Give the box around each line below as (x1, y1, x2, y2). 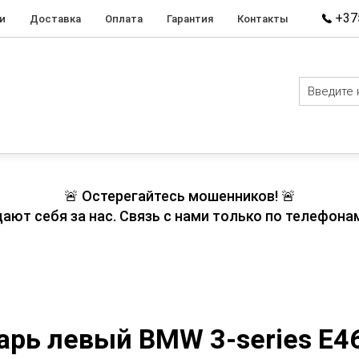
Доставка (30, 12, 81, 25)
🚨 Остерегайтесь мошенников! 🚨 (63, 188, 296, 204)
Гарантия (167, 12, 213, 25)
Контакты (237, 12, 288, 25)
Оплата (105, 12, 143, 25)
